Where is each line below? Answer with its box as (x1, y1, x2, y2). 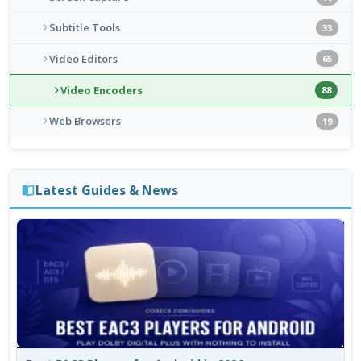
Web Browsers (49, 114, 122, 129)
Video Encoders (60, 82, 143, 98)
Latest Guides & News (35, 180, 178, 199)
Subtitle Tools (49, 20, 121, 35)
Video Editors (49, 51, 118, 66)
